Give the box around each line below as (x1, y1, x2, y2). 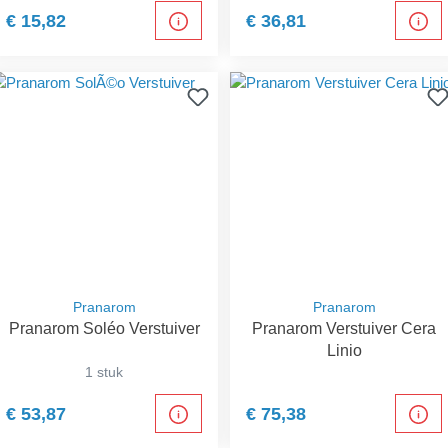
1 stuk (85, 364, 123, 381)
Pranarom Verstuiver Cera (252, 320, 436, 338)
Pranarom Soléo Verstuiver (8, 320, 200, 338)
